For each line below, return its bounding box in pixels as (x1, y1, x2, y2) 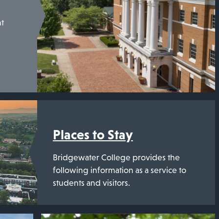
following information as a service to (53, 165, 187, 175)
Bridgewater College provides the (53, 152, 180, 162)
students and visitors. (53, 177, 131, 188)
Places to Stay (53, 126, 133, 142)
